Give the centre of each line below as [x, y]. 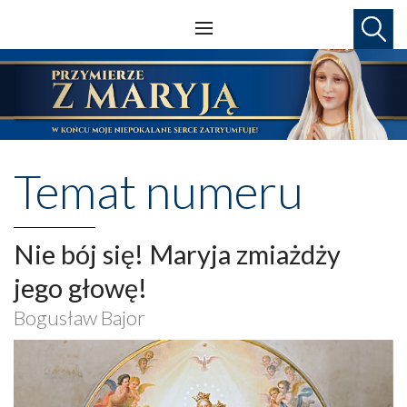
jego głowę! [80, 287]
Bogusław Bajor [79, 317]
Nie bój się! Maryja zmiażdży [177, 253]
